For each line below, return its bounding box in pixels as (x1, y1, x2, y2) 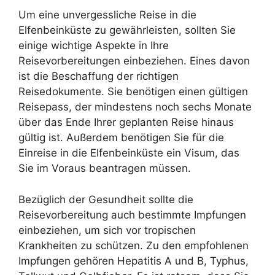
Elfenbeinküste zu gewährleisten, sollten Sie (18, 24, 236, 36)
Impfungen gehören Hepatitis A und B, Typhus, (18, 254, 249, 267)
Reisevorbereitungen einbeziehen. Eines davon (18, 55, 250, 67)
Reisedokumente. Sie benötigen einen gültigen (18, 85, 248, 98)
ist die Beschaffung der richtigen (18, 70, 179, 82)
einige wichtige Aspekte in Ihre (18, 39, 169, 52)
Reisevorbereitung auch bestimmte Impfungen (18, 208, 246, 221)
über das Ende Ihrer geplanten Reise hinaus (18, 116, 234, 128)
